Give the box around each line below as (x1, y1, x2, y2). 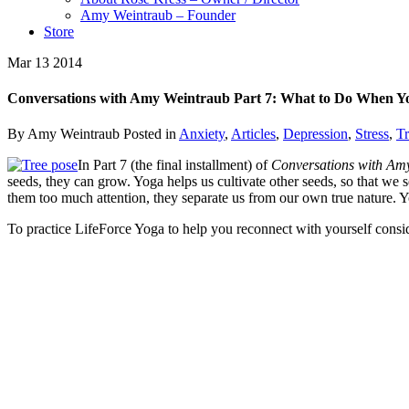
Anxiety (179, 126, 225, 142)
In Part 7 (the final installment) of (78, 157, 271, 173)
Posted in (123, 126, 179, 142)
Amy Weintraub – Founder (80, 6, 236, 23)
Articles (231, 126, 276, 142)
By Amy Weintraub (7, 126, 123, 142)
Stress (355, 126, 389, 142)
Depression (283, 126, 348, 142)
